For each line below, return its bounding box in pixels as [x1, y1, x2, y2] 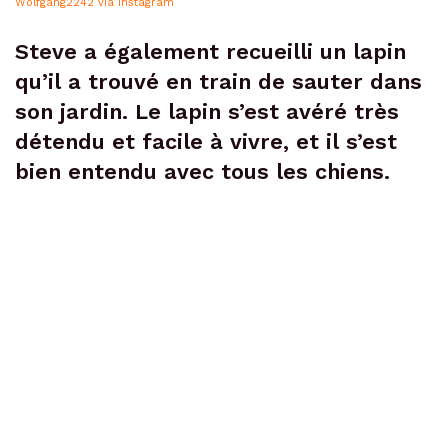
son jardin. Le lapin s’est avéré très [15, 99, 399, 125]
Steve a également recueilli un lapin [15, 39, 406, 65]
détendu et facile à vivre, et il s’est [15, 129, 397, 155]
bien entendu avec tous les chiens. [15, 159, 390, 185]
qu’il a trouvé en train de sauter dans [15, 69, 422, 95]
